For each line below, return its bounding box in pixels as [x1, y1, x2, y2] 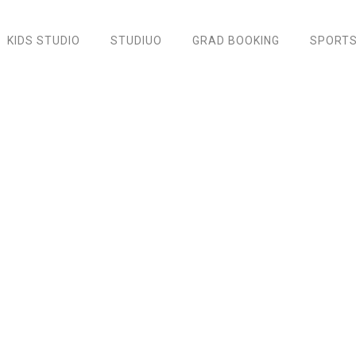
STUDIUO [110, 34, 162, 47]
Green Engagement [40, 139, 316, 177]
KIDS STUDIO [7, 34, 80, 47]
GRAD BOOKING [192, 34, 280, 47]
